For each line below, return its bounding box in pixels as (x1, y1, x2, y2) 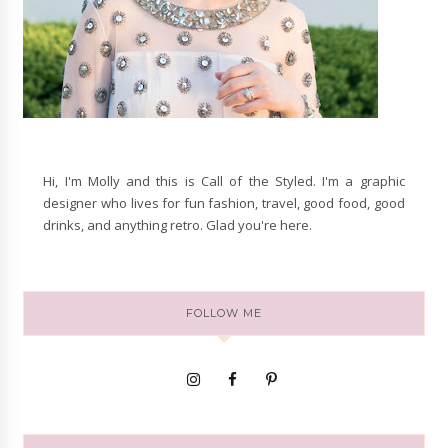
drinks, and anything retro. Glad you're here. (43, 216, 313, 235)
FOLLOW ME (186, 306, 262, 321)
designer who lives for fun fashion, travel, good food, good (43, 194, 405, 213)
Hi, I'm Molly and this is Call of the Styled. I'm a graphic (43, 172, 405, 191)
